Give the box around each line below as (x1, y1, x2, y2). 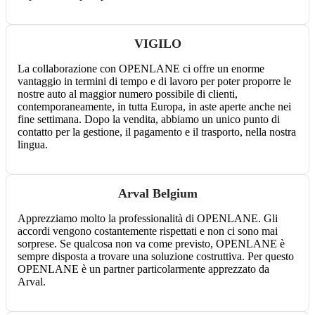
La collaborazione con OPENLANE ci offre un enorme (18, 63, 264, 75)
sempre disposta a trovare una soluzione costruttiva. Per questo (18, 250, 294, 263)
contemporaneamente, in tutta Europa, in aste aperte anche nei (18, 101, 291, 113)
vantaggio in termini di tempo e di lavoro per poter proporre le (18, 75, 291, 88)
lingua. (18, 139, 48, 151)
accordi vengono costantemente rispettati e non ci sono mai (18, 225, 278, 238)
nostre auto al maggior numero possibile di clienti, (18, 88, 238, 101)
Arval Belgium (117, 186, 198, 201)
